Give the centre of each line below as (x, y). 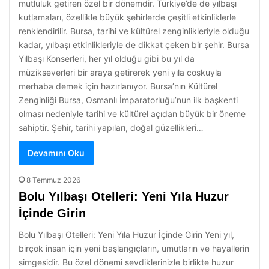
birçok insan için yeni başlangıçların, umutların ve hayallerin (134, 248)
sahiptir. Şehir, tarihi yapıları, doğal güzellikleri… (111, 128)
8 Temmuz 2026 (53, 180)
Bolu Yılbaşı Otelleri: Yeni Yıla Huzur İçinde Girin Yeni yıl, (126, 234)
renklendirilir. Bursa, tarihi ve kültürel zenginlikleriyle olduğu (134, 31)
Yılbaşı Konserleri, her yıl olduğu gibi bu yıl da (107, 59)
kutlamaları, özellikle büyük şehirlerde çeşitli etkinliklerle (127, 17)
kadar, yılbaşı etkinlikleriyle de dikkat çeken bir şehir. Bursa (134, 45)
